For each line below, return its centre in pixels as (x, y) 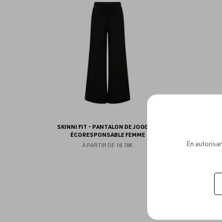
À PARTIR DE (99, 145)
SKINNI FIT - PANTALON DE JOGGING (108, 127)
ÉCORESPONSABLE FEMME (108, 135)
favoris (195, 27)
